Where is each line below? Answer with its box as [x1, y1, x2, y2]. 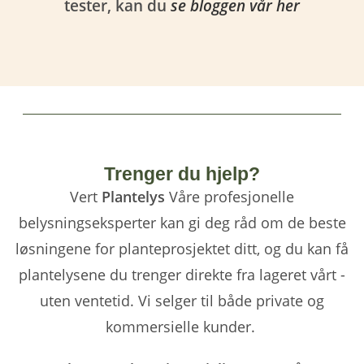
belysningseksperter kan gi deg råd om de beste [18, 213, 346, 233]
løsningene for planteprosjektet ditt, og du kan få [15, 239, 349, 259]
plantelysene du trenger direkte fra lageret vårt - [19, 265, 345, 285]
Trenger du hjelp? [104, 163, 260, 185]
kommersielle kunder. [105, 317, 259, 337]
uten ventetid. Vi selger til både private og [40, 291, 324, 311]
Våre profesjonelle [165, 187, 294, 207]
